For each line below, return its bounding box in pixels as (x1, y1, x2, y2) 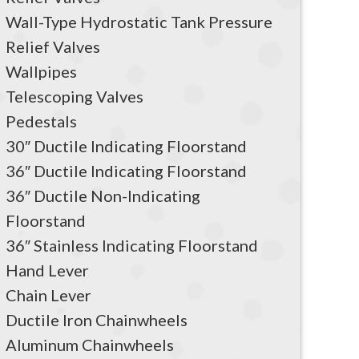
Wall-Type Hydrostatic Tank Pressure (6, 11, 272, 31)
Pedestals (6, 111, 77, 131)
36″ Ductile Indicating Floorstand (6, 160, 247, 180)
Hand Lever (6, 260, 89, 280)
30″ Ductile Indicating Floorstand (6, 135, 247, 155)
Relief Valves (6, 36, 100, 56)
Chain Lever (6, 284, 91, 305)
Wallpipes (6, 61, 77, 81)
